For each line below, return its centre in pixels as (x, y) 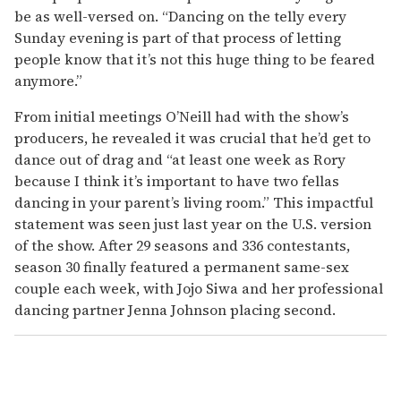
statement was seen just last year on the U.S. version (193, 223)
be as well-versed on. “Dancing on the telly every (180, 16)
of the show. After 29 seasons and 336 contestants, (182, 245)
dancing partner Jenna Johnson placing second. (175, 309)
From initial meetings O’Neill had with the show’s (182, 116)
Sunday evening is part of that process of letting (178, 37)
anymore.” (48, 80)
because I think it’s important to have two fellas (177, 180)
